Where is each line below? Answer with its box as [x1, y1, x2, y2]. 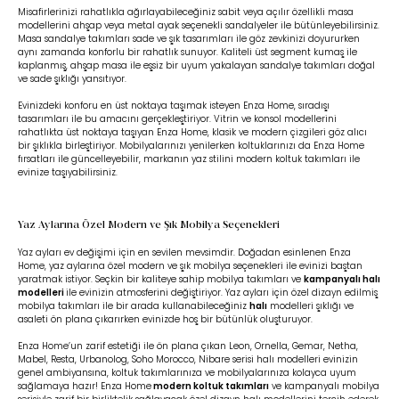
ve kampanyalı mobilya [269, 379, 379, 393]
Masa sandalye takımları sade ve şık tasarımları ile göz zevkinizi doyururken [18, 32, 360, 45]
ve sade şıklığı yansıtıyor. [18, 72, 126, 85]
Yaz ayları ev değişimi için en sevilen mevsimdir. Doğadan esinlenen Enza [18, 246, 351, 259]
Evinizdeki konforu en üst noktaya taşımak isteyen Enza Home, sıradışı [18, 99, 330, 112]
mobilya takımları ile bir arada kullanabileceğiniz [18, 299, 249, 313]
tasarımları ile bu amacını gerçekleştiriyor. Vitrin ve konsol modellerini [18, 112, 337, 126]
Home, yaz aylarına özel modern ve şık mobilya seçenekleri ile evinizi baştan [18, 259, 362, 273]
